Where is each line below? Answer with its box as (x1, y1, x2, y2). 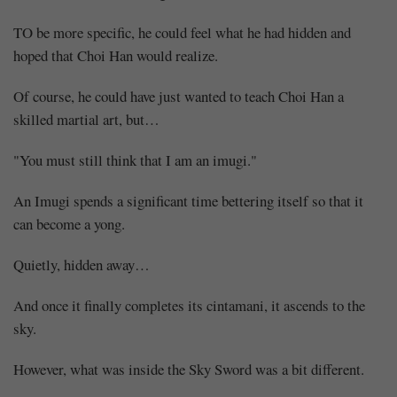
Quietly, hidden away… (13, 253, 150, 275)
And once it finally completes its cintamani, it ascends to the (13, 294, 365, 315)
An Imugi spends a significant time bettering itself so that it (13, 190, 363, 211)
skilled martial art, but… (13, 108, 160, 129)
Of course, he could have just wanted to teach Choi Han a (13, 85, 344, 106)
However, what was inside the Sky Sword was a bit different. (13, 358, 364, 379)
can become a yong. (13, 213, 125, 234)
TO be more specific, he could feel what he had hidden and (13, 21, 351, 43)
